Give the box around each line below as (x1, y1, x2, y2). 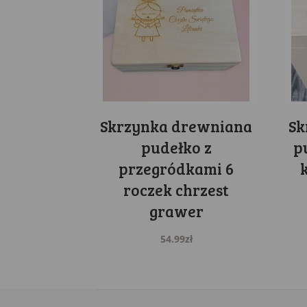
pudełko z (140, 137, 212, 158)
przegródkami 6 (119, 158, 234, 180)
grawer (149, 201, 204, 222)
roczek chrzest (123, 180, 230, 201)
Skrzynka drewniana (100, 116, 253, 137)
